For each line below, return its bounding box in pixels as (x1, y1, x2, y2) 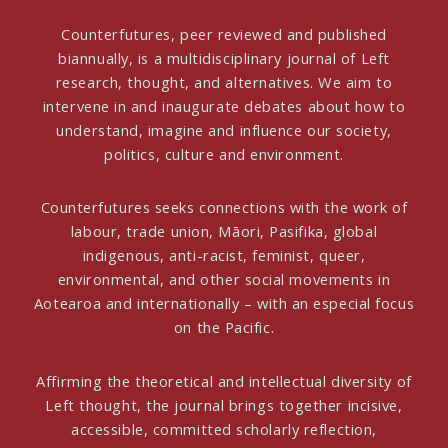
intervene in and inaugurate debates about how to (42, 95, 406, 116)
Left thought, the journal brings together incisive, (45, 394, 403, 415)
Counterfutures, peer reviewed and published (61, 23, 387, 44)
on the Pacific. (173, 317, 275, 338)
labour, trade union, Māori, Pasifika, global (70, 221, 378, 242)
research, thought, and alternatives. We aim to (55, 71, 393, 92)
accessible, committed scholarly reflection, (71, 418, 377, 439)
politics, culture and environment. (104, 143, 344, 164)
